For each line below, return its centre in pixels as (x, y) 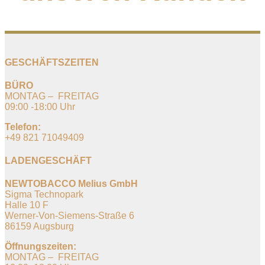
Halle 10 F (27, 205)
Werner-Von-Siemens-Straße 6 (70, 216)
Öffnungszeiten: (41, 247)
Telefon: (23, 127)
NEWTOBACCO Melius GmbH (71, 184)
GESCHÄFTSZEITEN (52, 62)
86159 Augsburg (39, 227)
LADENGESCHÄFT (48, 161)
